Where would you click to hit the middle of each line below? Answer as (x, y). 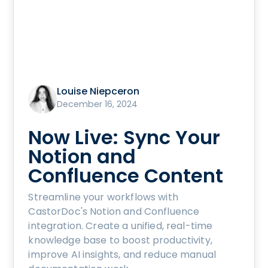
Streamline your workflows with (103, 197)
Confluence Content (126, 176)
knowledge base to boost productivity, (120, 240)
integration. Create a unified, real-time (121, 226)
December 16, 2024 (98, 104)
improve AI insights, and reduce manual (122, 255)
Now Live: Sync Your (124, 138)
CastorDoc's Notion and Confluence (114, 212)
